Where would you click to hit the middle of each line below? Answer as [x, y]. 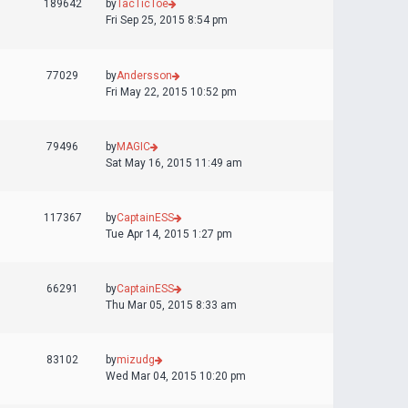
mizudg [136, 360]
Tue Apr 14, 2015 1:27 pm [169, 234]
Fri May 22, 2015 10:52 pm [171, 92]
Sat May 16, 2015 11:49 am [174, 163]
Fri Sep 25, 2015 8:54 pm [167, 20]
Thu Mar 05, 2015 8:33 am [171, 305]
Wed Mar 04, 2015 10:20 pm [176, 376]
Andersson [144, 76]
